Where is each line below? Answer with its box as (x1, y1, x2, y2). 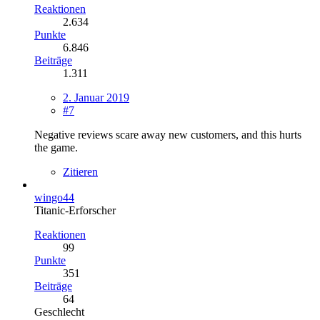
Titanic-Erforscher (34, 204, 116, 216)
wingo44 (34, 191, 74, 204)
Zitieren (63, 165, 98, 178)
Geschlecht (34, 305, 84, 318)
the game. (34, 141, 78, 154)
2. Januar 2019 (63, 91, 129, 104)
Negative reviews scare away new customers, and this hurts (34, 128, 301, 141)
